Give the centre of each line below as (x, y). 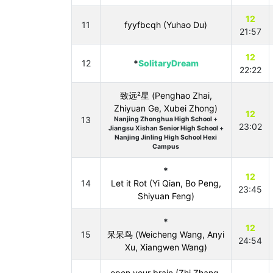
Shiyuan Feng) (166, 196)
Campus (166, 147)
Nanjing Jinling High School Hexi (166, 137)
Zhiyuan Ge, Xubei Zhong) (166, 108)
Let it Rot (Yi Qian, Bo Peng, (166, 183)
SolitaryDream (168, 63)
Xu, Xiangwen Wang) (166, 247)
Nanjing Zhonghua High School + (166, 119)
